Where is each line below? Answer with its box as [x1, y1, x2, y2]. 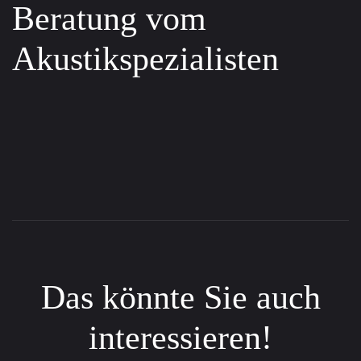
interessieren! [89, 318, 272, 356]
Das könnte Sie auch [40, 278, 321, 316]
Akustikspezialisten [12, 39, 279, 77]
